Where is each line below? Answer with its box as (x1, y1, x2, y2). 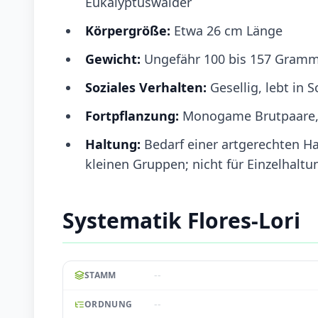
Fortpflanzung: (85, 106, 179, 124)
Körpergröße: (85, 21, 170, 39)
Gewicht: (85, 50, 141, 67)
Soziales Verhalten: (85, 78, 210, 96)
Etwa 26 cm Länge (170, 21, 283, 39)
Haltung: (85, 135, 141, 153)
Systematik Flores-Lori (62, 205, 300, 235)
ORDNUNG (84, 297, 133, 310)
